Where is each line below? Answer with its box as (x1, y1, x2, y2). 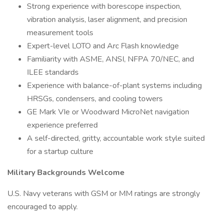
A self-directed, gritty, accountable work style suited (27, 133, 205, 144)
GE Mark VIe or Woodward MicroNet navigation (27, 107, 189, 117)
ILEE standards (27, 67, 79, 78)
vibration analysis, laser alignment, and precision (27, 14, 187, 25)
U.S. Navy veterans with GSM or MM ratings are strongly (7, 188, 200, 199)
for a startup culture (27, 146, 93, 157)
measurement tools (27, 27, 93, 38)
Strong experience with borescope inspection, (27, 1, 181, 12)
